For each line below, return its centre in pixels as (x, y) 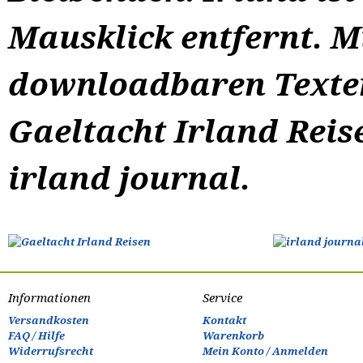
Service (222, 298)
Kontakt (224, 321)
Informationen (49, 298)
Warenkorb (233, 336)
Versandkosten (49, 321)
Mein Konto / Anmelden (265, 352)
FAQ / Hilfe (36, 336)
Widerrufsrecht (51, 352)
